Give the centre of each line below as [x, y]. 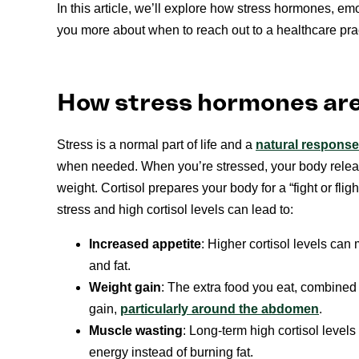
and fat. [110, 266]
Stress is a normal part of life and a [156, 145]
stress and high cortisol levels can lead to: [175, 210]
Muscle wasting [136, 331]
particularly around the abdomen [220, 309]
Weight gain [125, 288]
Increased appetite [145, 244]
